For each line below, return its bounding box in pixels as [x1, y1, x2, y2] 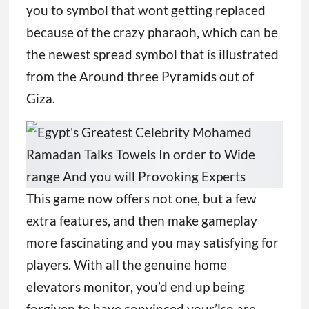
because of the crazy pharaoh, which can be [26, 24, 278, 41]
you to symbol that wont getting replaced [26, 2, 266, 19]
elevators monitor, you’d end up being [26, 279, 245, 295]
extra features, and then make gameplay [26, 212, 257, 229]
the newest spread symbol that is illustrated [26, 46, 279, 63]
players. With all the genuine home [26, 257, 227, 273]
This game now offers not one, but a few [26, 190, 257, 207]
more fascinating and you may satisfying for [26, 235, 279, 251]
